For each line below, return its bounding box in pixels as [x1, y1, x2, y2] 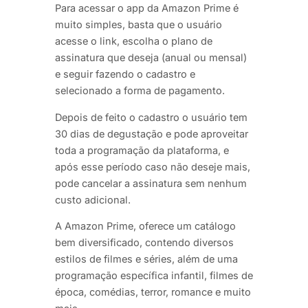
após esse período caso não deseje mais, [55, 160, 250, 173]
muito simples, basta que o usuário [55, 19, 222, 31]
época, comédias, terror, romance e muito [55, 286, 251, 298]
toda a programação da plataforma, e [55, 144, 229, 156]
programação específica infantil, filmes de [55, 269, 253, 282]
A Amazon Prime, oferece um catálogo [55, 220, 236, 232]
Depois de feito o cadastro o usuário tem [55, 111, 247, 123]
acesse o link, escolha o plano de [55, 35, 212, 47]
